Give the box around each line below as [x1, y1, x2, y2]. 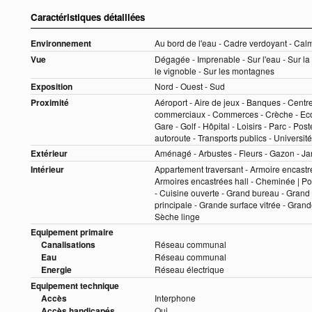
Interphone [155, 292, 196, 304]
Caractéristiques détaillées [31, 10, 145, 24]
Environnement [31, 37, 91, 50]
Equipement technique [31, 279, 119, 292]
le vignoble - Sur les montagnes [155, 65, 274, 77]
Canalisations [41, 238, 95, 251]
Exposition [31, 80, 72, 93]
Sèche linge [155, 210, 200, 223]
